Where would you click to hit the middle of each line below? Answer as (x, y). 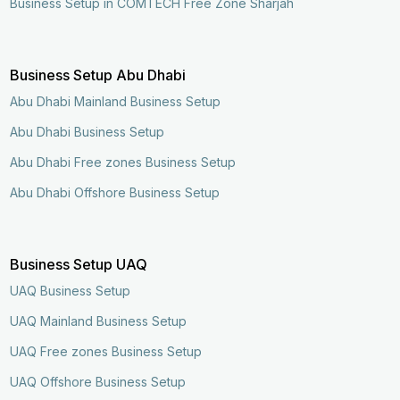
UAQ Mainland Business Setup (99, 321)
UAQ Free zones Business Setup (106, 351)
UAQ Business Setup (71, 290)
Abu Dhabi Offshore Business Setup (115, 192)
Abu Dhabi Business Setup (87, 131)
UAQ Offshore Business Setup (98, 381)
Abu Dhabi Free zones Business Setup (123, 162)
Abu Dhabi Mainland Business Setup (116, 101)
